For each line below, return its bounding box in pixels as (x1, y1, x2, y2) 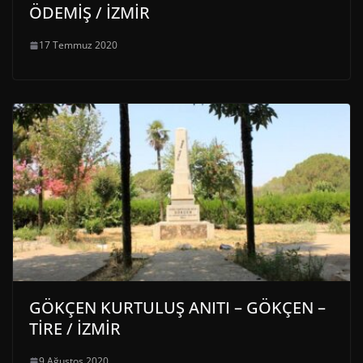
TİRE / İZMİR (29, 318, 121, 340)
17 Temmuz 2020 (39, 38, 117, 53)
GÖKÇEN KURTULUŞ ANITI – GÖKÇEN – (29, 297, 326, 319)
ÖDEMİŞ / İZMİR (29, 2, 150, 24)
